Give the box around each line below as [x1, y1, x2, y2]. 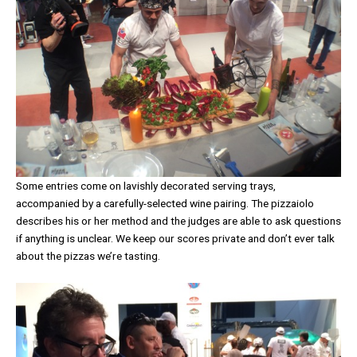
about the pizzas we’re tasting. [16, 249, 163, 262]
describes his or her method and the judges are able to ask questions [16, 214, 341, 227]
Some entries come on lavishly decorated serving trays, [16, 178, 276, 192]
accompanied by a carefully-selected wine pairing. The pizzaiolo [16, 196, 314, 210]
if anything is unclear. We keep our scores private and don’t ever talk [16, 231, 335, 245]
